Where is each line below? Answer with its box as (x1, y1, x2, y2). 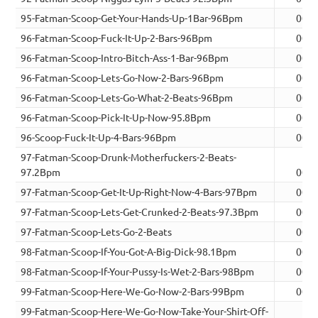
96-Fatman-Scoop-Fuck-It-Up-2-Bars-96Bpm (21, 31, 213, 45)
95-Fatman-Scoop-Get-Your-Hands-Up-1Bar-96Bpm (21, 11, 243, 25)
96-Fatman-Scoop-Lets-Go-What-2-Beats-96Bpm (21, 91, 234, 104)
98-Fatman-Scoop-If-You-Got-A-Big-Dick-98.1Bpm (21, 245, 237, 258)
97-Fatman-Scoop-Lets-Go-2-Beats (21, 225, 172, 238)
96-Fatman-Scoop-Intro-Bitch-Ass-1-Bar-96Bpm (21, 51, 229, 65)
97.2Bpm (21, 165, 61, 179)
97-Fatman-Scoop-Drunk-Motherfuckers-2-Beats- (21, 150, 237, 164)
